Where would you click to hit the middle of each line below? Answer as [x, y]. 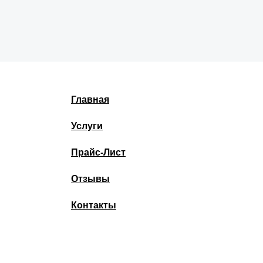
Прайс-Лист [98, 152]
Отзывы [90, 179]
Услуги [87, 126]
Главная [90, 100]
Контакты [94, 205]
